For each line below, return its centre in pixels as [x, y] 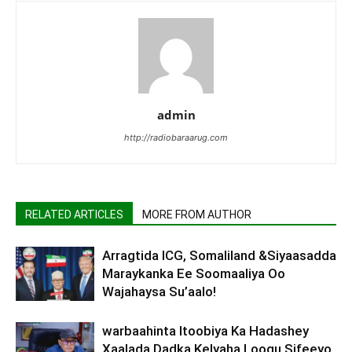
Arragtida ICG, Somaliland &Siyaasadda [219, 256]
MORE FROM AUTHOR [197, 215]
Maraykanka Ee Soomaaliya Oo [194, 274]
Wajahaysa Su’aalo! [159, 292]
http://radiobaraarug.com [176, 138]
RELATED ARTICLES [74, 215]
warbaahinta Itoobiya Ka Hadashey [205, 331]
